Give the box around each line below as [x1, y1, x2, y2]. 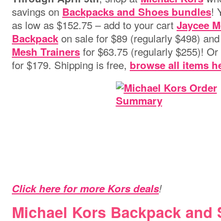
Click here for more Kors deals [12, 181, 159, 195]
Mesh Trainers [12, 44, 80, 59]
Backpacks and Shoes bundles [62, 4, 211, 19]
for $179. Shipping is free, [12, 57, 130, 72]
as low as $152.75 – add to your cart [12, 17, 177, 32]
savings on [12, 4, 62, 19]
